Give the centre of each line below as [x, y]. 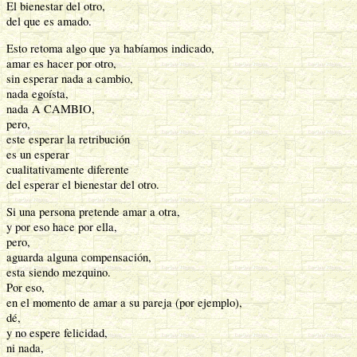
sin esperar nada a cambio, [70, 79]
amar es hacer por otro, [61, 64]
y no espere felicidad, [57, 332]
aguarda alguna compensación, [79, 257]
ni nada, [25, 347]
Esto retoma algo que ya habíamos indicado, [110, 49]
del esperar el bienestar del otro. [83, 185]
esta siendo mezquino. [59, 272]
